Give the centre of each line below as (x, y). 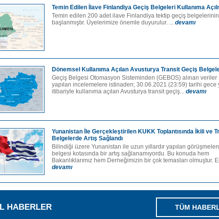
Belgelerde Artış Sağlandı (87, 138)
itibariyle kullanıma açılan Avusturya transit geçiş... (119, 91)
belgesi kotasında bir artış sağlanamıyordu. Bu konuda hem (131, 153)
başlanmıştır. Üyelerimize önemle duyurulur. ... (113, 22)
